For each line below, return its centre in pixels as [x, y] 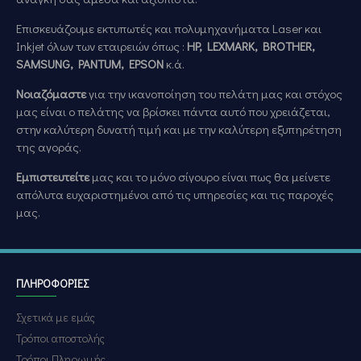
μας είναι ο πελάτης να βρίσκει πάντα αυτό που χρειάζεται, [173, 111]
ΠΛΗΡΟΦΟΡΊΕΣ [52, 283]
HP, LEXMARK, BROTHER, [251, 46]
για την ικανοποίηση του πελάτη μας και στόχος [216, 93]
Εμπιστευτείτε [54, 176]
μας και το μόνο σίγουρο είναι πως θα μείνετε [211, 176]
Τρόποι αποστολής [60, 338]
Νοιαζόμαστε [52, 93]
